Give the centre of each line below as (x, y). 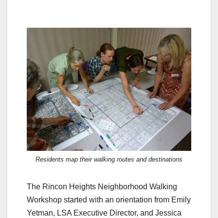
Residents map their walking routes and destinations (109, 159)
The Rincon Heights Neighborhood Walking (102, 186)
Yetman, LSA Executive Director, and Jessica (104, 213)
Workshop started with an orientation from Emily (109, 200)
